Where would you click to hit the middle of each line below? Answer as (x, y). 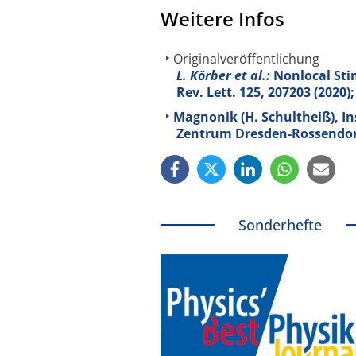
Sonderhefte (280, 225)
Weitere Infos (222, 18)
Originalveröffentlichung (246, 58)
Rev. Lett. (208, 92)
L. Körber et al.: (223, 75)
